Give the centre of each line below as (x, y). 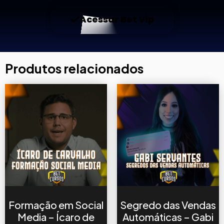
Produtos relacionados (74, 69)
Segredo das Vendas (168, 205)
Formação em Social (56, 205)
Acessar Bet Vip (116, 19)
